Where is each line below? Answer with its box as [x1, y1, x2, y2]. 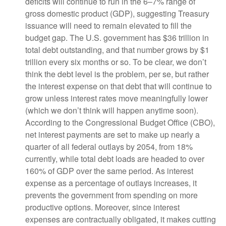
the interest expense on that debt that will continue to [25, 80, 212, 92]
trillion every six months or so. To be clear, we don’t [25, 56, 206, 68]
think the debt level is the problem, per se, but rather [25, 68, 209, 80]
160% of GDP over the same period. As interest [25, 165, 193, 177]
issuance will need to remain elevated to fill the [25, 20, 192, 31]
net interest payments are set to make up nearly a [25, 129, 200, 140]
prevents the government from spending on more [25, 189, 198, 201]
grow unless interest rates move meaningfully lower [25, 92, 208, 104]
